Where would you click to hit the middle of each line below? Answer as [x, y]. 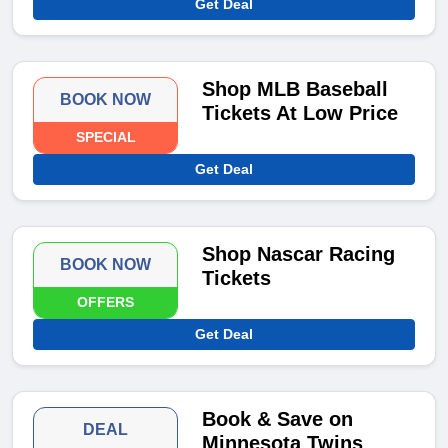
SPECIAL [105, 137]
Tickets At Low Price [300, 113]
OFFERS [106, 302]
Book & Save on [278, 419]
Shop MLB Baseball [295, 89]
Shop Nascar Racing [299, 254]
